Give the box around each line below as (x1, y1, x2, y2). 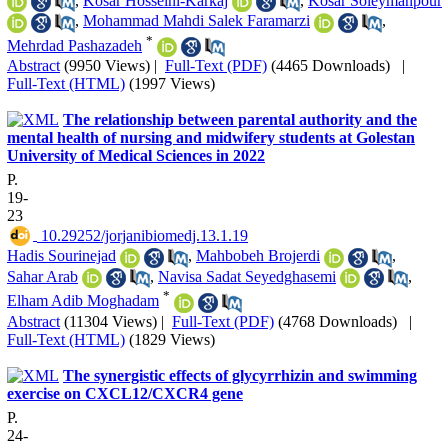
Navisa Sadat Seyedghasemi (158, 267, 336, 285)
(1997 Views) (129, 75, 215, 93)
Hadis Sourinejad (7, 247, 116, 265)
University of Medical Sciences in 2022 (7, 147, 265, 165)
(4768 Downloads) (278, 312, 397, 330)
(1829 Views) (129, 330, 215, 348)
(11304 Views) (64, 312, 157, 330)
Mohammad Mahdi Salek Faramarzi (83, 12, 310, 30)
